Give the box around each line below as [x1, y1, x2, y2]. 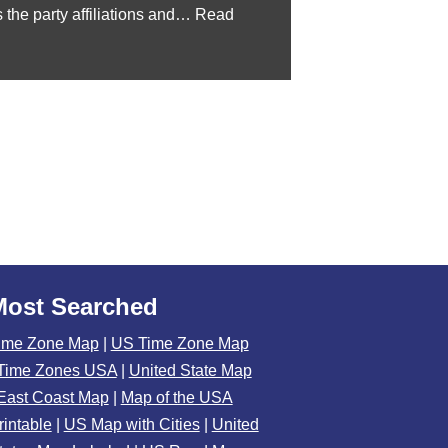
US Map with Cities [63, 416, 200, 433]
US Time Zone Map [110, 335, 249, 352]
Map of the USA [120, 389, 233, 406]
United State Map [128, 362, 252, 379]
